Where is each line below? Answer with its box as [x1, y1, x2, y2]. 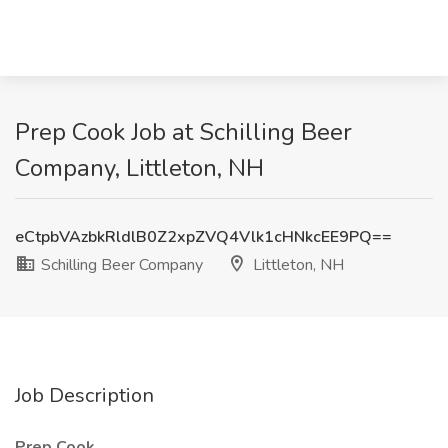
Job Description [15, 382, 154, 409]
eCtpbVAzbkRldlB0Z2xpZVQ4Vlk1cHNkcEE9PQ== [15, 226, 392, 248]
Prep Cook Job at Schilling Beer [15, 116, 352, 148]
